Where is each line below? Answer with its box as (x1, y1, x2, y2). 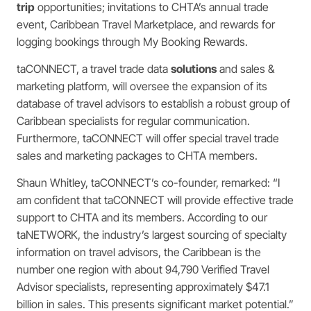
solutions (171, 61, 217, 76)
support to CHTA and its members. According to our (17, 210, 267, 225)
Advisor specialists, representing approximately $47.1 (17, 280, 269, 294)
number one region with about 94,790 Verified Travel (17, 262, 269, 277)
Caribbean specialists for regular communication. (17, 113, 250, 128)
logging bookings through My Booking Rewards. (17, 34, 248, 49)
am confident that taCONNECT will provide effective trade (17, 193, 294, 208)
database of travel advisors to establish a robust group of (17, 96, 290, 110)
